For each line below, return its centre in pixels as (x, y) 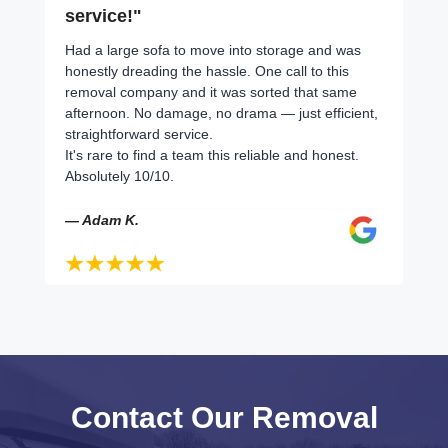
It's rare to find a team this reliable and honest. (212, 154)
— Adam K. (102, 219)
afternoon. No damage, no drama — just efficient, (221, 112)
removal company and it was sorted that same (211, 91)
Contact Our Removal (224, 417)
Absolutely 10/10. (119, 175)
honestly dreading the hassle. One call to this (207, 70)
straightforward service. (139, 133)
